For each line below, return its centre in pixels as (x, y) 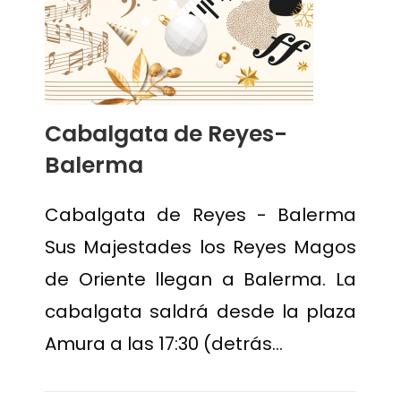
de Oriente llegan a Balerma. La (200, 279)
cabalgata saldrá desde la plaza (200, 311)
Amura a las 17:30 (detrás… (164, 344)
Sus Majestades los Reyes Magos (200, 247)
